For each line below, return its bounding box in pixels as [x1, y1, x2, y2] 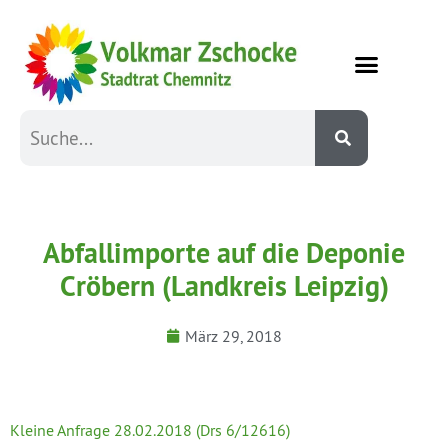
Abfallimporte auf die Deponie [43, 234, 405, 271]
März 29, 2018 [185, 325, 282, 346]
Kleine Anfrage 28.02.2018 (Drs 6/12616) [10, 419, 290, 440]
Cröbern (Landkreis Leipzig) [59, 267, 389, 304]
